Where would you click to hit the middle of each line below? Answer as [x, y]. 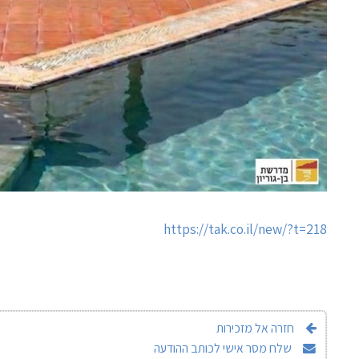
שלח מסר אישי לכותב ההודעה [224, 348]
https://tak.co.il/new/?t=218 [245, 228]
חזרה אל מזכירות [255, 328]
